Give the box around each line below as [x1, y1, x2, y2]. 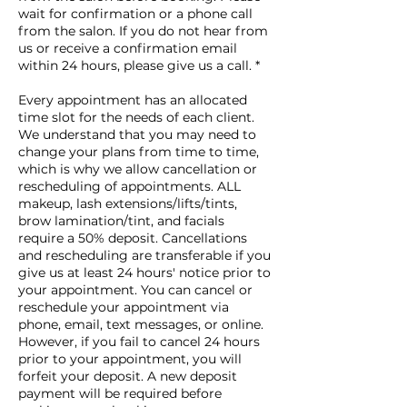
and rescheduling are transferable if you [18, 246, 271, 263]
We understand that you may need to [18, 125, 256, 143]
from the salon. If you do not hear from [18, 22, 268, 39]
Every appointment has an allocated [18, 91, 247, 108]
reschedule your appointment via [18, 298, 229, 315]
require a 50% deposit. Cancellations [18, 229, 247, 246]
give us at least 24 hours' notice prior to [18, 263, 271, 281]
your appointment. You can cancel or [18, 281, 253, 298]
